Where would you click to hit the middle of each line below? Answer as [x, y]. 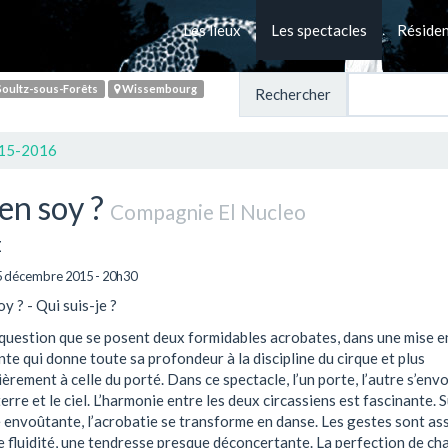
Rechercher [293, 94]
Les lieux [212, 29]
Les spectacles [319, 29]
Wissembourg [159, 88]
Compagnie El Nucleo [207, 211]
